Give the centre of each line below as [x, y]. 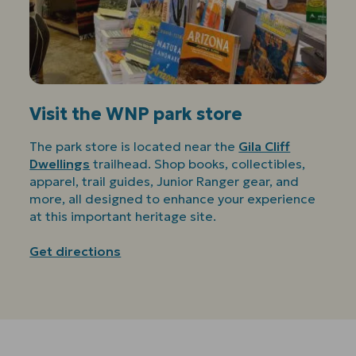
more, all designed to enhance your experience [173, 198]
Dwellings [60, 163]
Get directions [75, 251]
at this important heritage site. [125, 216]
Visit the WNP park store [136, 114]
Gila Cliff [265, 146]
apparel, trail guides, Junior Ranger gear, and [164, 181]
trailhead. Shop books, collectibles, [198, 163]
